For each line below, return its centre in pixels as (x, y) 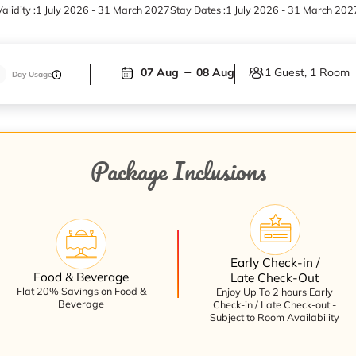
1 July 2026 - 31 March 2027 (103, 10)
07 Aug (160, 73)
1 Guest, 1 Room (307, 73)
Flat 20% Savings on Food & (81, 290)
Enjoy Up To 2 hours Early (275, 292)
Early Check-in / (275, 263)
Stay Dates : (198, 10)
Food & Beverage (81, 277)
